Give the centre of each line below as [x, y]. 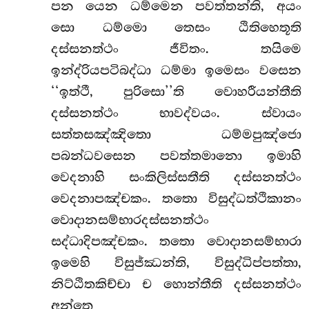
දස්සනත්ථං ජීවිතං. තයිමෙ [176, 49]
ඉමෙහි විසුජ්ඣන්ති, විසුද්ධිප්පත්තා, [176, 262]
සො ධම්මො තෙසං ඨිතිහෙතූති [176, 27]
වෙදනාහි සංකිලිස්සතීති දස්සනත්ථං [176, 177]
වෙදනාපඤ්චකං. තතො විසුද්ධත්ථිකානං [176, 198]
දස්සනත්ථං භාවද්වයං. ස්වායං [176, 113]
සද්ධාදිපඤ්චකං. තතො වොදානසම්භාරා [176, 241]
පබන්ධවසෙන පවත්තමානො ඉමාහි [176, 156]
